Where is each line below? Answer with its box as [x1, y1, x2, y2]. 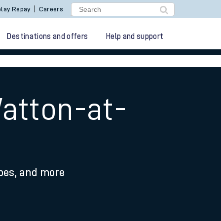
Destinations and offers [7, 33, 88, 40]
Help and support [106, 33, 164, 40]
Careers [38, 5, 64, 12]
